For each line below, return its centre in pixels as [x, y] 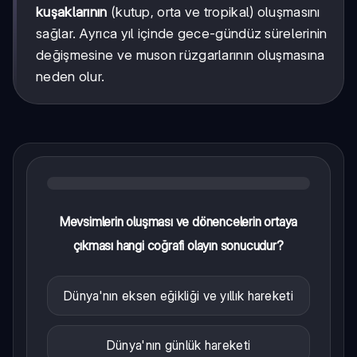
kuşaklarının [72, 12]
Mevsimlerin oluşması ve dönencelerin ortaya [178, 221]
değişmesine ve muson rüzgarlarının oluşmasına [180, 55]
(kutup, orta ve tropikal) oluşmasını [214, 12]
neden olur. [71, 76]
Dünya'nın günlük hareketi [178, 345]
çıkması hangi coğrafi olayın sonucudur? [178, 245]
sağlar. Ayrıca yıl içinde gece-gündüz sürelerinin [182, 33]
